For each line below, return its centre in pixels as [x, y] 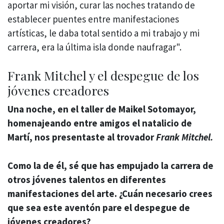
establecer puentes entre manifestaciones [93, 19]
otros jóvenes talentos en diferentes [87, 179]
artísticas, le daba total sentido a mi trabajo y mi [103, 33]
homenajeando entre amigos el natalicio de [100, 123]
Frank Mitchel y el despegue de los [103, 75]
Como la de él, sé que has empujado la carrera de [110, 165]
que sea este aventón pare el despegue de [99, 207]
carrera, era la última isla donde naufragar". [95, 47]
